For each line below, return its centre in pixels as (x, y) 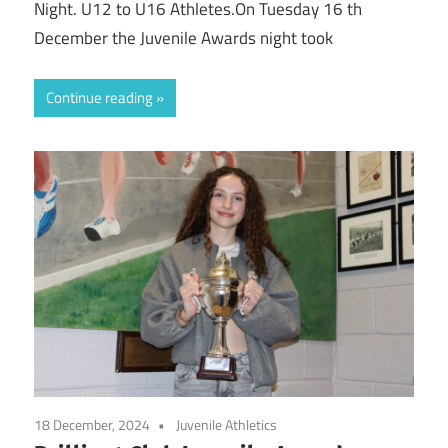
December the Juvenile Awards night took (183, 38)
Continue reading (99, 97)
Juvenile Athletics (226, 424)
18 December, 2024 (92, 424)
